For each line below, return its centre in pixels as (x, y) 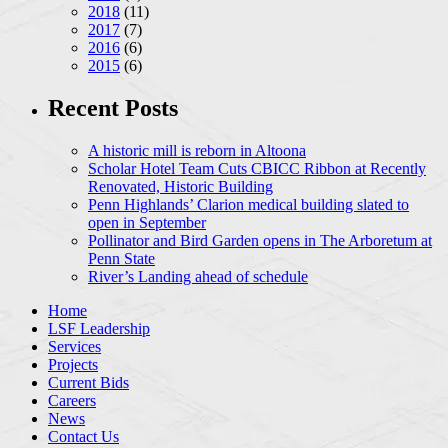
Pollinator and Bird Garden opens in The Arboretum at (260, 240)
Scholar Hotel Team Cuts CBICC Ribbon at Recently (257, 168)
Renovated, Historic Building (180, 186)
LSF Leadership (99, 328)
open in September (147, 222)
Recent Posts (113, 107)
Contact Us (83, 436)
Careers (72, 400)
